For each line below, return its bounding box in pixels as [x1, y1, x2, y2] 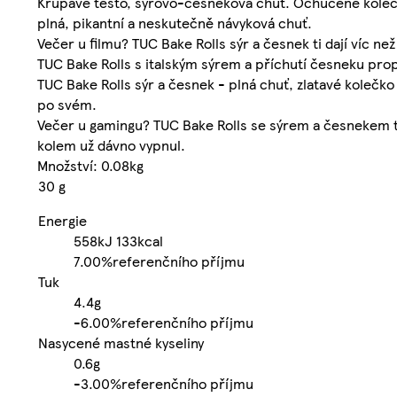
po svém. [37, 94, 97, 115]
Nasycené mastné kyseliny [38, 332, 204, 354]
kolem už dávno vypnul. [37, 135, 185, 156]
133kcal [116, 230, 163, 252]
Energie [38, 210, 87, 231]
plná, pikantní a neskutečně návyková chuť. [37, 12, 312, 34]
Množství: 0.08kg [37, 155, 144, 176]
